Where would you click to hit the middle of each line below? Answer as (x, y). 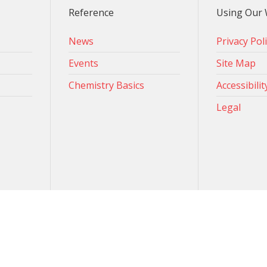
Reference (91, 13)
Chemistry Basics (107, 85)
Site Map (236, 63)
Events (84, 63)
